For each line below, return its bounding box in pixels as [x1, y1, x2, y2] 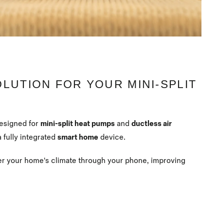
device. [98, 133, 127, 143]
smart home [57, 133, 98, 143]
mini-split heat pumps [40, 119, 115, 129]
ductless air [131, 119, 172, 129]
